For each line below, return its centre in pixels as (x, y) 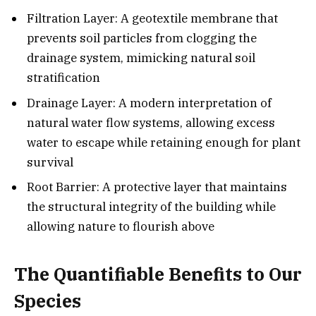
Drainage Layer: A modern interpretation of (149, 103)
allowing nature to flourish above (121, 227)
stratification (63, 78)
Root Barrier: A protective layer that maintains (157, 187)
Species (48, 300)
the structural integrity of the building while (151, 207)
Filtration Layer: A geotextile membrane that (152, 19)
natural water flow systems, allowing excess (151, 122)
